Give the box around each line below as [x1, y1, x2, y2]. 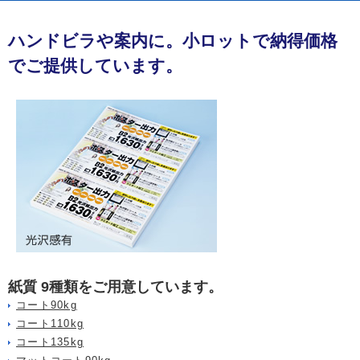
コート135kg [16, 337, 84, 349]
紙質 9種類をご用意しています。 [8, 279, 223, 296]
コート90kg [16, 300, 77, 312]
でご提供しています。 [8, 55, 182, 75]
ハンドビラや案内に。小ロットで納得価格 [8, 31, 337, 50]
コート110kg [16, 318, 84, 330]
